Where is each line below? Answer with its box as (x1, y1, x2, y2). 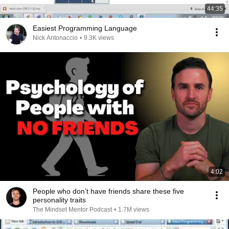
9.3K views (84, 34, 114, 41)
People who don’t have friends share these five (33, 187, 184, 195)
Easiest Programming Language (33, 24, 137, 32)
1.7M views (118, 206, 149, 213)
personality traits (33, 196, 86, 204)
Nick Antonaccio (33, 34, 78, 41)
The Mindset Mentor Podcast (33, 206, 112, 213)
